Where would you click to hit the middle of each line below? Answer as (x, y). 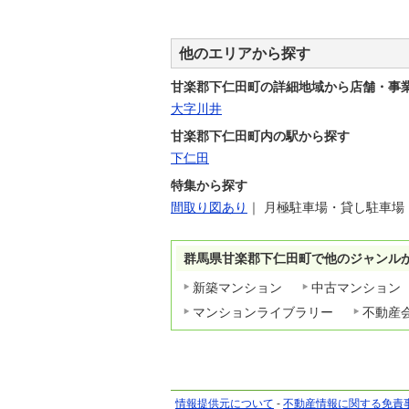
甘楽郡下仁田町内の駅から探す (260, 136)
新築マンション (237, 288)
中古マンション (356, 288)
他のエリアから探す (245, 53)
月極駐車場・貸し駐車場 (334, 207)
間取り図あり (209, 207)
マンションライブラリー (263, 312)
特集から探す (209, 185)
